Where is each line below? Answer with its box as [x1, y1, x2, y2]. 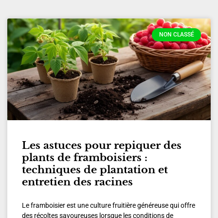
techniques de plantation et [22, 163, 168, 177]
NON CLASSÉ [159, 31, 194, 38]
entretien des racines [22, 176, 133, 189]
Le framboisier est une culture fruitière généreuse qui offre [22, 201, 195, 210]
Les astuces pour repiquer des [22, 139, 182, 152]
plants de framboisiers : [22, 151, 147, 164]
